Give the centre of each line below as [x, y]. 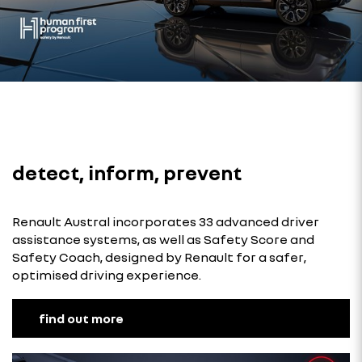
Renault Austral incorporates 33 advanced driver [166, 221]
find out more [81, 318]
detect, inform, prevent [127, 172]
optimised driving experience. [107, 274]
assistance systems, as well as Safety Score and [163, 239]
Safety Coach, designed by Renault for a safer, [159, 257]
